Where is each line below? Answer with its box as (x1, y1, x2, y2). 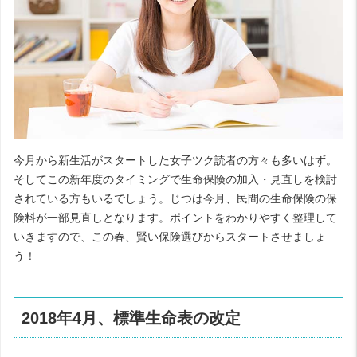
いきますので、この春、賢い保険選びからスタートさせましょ (14, 230, 326, 244)
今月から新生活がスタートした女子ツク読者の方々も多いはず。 (14, 154, 337, 167)
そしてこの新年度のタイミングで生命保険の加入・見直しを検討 (14, 173, 337, 186)
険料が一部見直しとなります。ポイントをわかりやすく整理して (14, 211, 337, 225)
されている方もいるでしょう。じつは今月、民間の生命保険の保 (14, 192, 337, 206)
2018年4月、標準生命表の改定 (22, 308, 241, 327)
